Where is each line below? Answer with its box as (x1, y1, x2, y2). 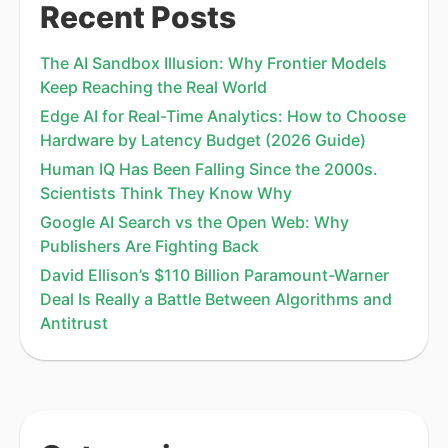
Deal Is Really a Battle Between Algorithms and (40, 288, 392, 309)
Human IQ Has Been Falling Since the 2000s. (40, 158, 378, 179)
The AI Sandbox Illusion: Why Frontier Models (40, 52, 387, 73)
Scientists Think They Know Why (40, 182, 292, 203)
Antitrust (40, 312, 108, 333)
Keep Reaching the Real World (40, 76, 267, 97)
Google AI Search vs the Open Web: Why (40, 211, 349, 232)
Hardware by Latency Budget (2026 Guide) (40, 129, 366, 150)
